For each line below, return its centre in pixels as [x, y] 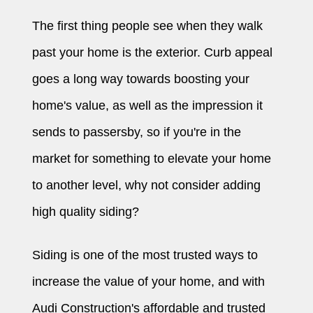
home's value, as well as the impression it [148, 106]
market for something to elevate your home [152, 159]
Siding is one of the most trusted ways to [145, 255]
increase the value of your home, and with [149, 282]
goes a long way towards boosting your [141, 79]
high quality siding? [86, 212]
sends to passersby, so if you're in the [137, 132]
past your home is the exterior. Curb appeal [153, 53]
